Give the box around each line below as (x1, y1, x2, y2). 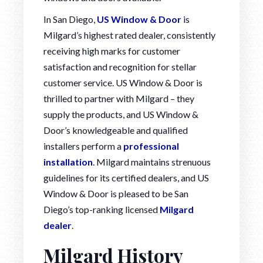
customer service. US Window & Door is (43, 76, 203, 88)
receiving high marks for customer (43, 45, 180, 56)
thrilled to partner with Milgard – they (43, 92, 194, 104)
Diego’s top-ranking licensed (43, 203, 160, 215)
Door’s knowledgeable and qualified (43, 124, 188, 136)
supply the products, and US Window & (43, 108, 198, 120)
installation (43, 156, 93, 167)
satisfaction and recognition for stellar (43, 60, 197, 72)
